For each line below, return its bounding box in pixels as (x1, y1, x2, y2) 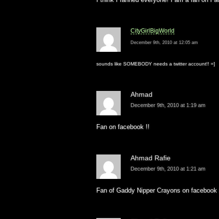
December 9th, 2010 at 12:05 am (131, 40, 198, 45)
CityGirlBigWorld (131, 28, 175, 34)
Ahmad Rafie (131, 154, 171, 162)
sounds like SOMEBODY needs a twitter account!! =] (96, 61, 215, 67)
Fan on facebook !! (96, 123, 150, 131)
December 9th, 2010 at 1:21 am (131, 166, 205, 172)
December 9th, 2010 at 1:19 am (131, 102, 205, 109)
